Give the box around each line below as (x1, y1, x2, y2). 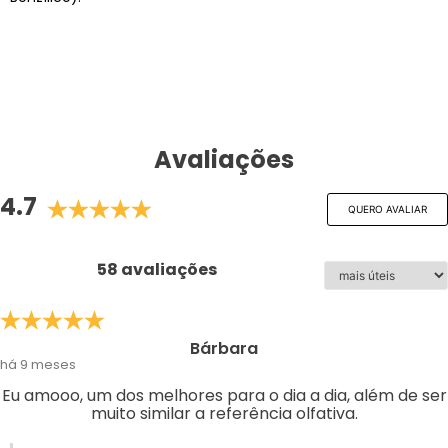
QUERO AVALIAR (348, 203, 427, 216)
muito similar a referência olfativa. (90, 402, 358, 426)
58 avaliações (97, 258, 217, 282)
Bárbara (190, 337, 258, 361)
